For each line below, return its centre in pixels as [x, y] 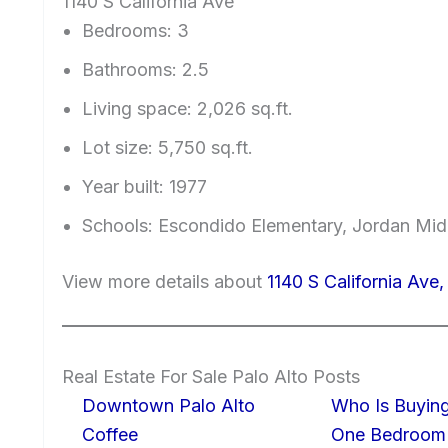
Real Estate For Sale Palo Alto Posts [211, 377]
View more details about [164, 282]
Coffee [110, 435]
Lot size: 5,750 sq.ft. [167, 148]
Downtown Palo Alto [168, 406]
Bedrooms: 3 [135, 31]
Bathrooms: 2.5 [145, 70]
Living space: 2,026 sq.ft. [187, 109]
